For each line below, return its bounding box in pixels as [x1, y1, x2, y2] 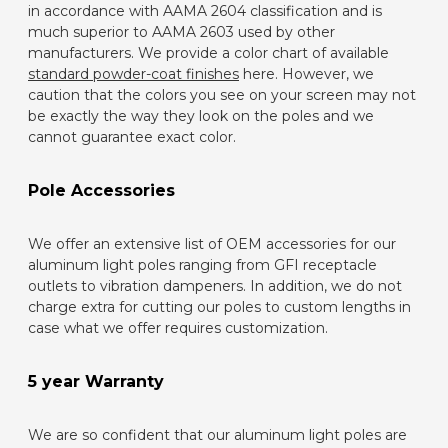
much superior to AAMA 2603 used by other [28, 23, 335, 42]
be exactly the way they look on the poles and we [28, 107, 374, 126]
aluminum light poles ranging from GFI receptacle [28, 256, 377, 275]
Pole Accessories [28, 181, 175, 201]
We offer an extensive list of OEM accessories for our [28, 235, 396, 254]
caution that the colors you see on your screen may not [28, 86, 416, 105]
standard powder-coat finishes [28, 65, 239, 84]
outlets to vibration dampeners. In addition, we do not [28, 277, 402, 296]
